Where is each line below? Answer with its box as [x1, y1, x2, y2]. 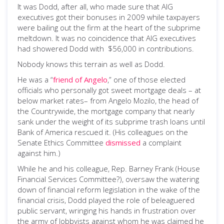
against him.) [17, 148, 60, 158]
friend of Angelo [53, 74, 107, 84]
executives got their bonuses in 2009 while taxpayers [17, 12, 200, 22]
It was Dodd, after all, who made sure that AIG [17, 1, 173, 11]
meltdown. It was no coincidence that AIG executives [17, 33, 196, 43]
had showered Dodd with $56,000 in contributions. [17, 43, 194, 53]
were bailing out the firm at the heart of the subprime [17, 22, 200, 32]
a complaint [140, 137, 181, 147]
